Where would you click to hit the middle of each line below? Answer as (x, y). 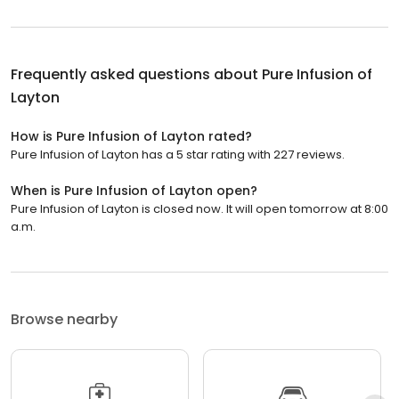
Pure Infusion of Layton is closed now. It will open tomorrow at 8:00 (199, 208)
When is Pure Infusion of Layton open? (134, 190)
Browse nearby (64, 319)
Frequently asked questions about (136, 74)
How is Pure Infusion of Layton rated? (131, 136)
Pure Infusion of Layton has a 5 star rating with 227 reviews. (178, 154)
